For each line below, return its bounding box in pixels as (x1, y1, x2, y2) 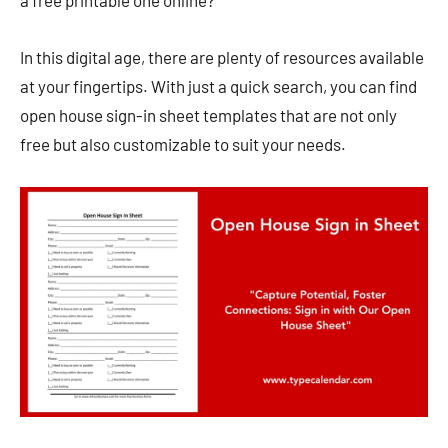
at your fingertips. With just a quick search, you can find (20, 76, 417, 96)
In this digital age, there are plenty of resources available (20, 47, 424, 67)
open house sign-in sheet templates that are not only (20, 105, 397, 125)
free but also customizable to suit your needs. (20, 134, 346, 154)
